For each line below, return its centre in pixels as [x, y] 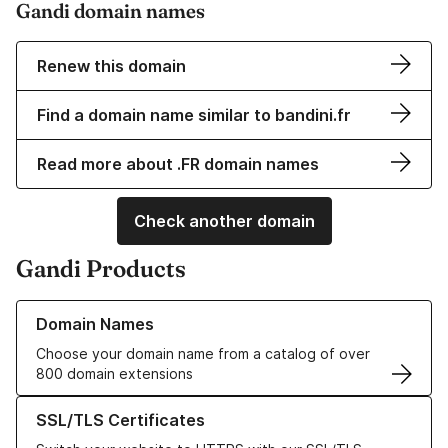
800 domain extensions [114, 374]
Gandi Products [101, 269]
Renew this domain [111, 66]
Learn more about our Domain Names [139, 310]
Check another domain [224, 221]
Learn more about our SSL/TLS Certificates [160, 406]
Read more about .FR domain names [178, 164]
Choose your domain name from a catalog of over [203, 354]
